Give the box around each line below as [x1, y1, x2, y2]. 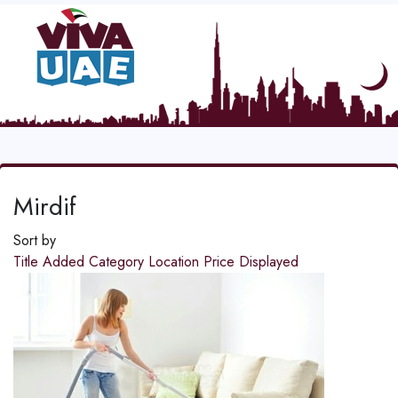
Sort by [13, 230, 56, 251]
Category [89, 251, 148, 273]
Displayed [239, 251, 298, 273]
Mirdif [13, 188, 76, 226]
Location [148, 251, 203, 273]
